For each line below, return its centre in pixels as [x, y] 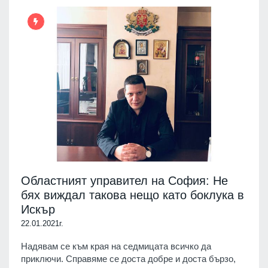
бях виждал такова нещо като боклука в [133, 195]
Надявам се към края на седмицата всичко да [116, 246]
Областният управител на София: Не [124, 181]
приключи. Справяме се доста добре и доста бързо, [128, 259]
